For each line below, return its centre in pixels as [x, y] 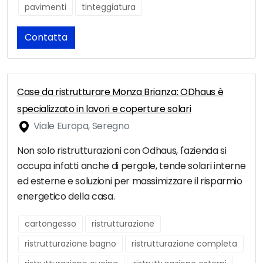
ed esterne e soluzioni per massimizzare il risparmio [130, 181]
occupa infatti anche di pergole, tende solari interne [131, 166]
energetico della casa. [66, 197]
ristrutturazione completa [184, 244]
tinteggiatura [109, 7]
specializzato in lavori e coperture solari [104, 109]
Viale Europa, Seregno [80, 126]
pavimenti [45, 7]
